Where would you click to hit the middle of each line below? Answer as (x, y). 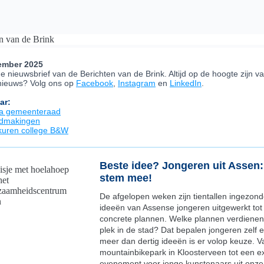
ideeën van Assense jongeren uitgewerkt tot (181, 207)
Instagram (137, 83)
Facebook (95, 83)
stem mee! (127, 178)
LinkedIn (186, 83)
